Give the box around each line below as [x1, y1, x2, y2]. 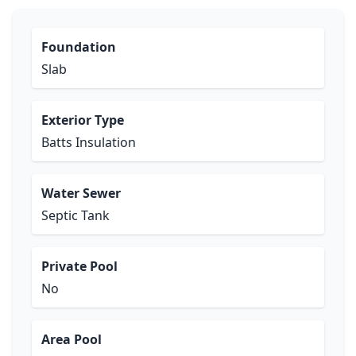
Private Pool [41, 257, 118, 275]
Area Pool [41, 331, 102, 348]
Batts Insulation [41, 133, 136, 151]
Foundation [41, 38, 116, 56]
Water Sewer [41, 184, 121, 202]
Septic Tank [41, 207, 110, 224]
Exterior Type [41, 111, 124, 129]
